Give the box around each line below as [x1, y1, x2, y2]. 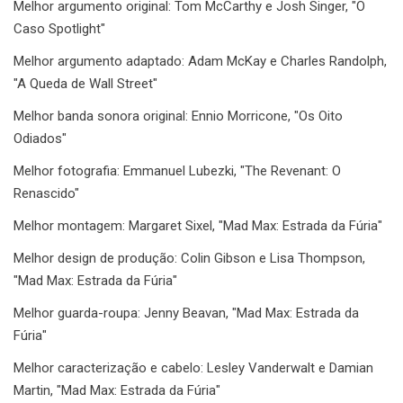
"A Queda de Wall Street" [13, 75, 157, 92]
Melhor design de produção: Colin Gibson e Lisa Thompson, [13, 249, 365, 266]
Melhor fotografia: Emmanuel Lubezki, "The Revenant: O [13, 162, 341, 179]
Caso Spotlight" [13, 20, 105, 37]
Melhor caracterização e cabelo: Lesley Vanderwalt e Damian [13, 359, 373, 376]
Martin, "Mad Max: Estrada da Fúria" [13, 381, 220, 399]
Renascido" [13, 184, 79, 201]
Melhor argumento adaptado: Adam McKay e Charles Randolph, [13, 52, 387, 69]
